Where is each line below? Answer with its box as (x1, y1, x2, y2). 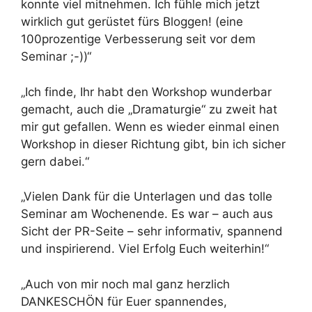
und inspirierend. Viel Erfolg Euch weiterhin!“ (21, 242, 269, 256)
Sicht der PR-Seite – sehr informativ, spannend (21, 224, 283, 238)
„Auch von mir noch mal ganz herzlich (21, 276, 230, 291)
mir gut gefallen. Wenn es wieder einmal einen (21, 119, 279, 134)
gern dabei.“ (21, 154, 89, 169)
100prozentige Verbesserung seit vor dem (21, 32, 256, 46)
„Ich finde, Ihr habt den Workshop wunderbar (21, 84, 272, 99)
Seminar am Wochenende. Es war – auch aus (21, 207, 273, 221)
